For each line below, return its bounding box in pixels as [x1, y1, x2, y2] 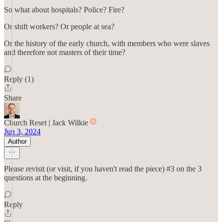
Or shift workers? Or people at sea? [4, 22, 114, 31]
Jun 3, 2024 [4, 127, 41, 136]
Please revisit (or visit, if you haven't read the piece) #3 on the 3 [4, 165, 202, 173]
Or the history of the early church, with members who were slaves [4, 39, 210, 48]
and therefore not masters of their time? [4, 48, 125, 56]
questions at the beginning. [4, 173, 87, 182]
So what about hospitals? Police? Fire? [4, 5, 124, 14]
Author [8, 138, 27, 145]
